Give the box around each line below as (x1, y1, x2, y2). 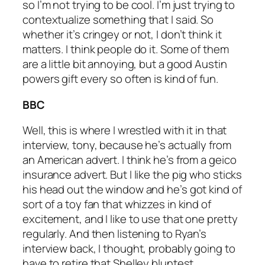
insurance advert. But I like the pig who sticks (22, 167, 243, 183)
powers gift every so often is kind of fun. (22, 71, 218, 87)
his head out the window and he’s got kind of (22, 182, 242, 198)
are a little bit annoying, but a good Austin (22, 56, 227, 72)
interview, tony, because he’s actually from (22, 137, 231, 153)
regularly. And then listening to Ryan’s (22, 226, 207, 242)
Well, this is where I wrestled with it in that (22, 122, 227, 138)
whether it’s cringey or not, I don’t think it (22, 27, 222, 43)
